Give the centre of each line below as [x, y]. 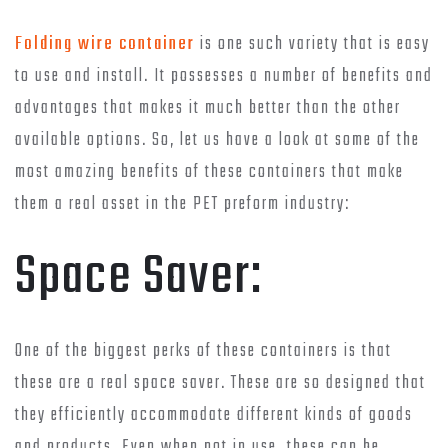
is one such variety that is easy [312, 45]
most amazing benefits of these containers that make [209, 173]
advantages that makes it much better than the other [208, 109]
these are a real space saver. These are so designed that [220, 384]
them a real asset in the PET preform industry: [182, 205]
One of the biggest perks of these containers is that [203, 352]
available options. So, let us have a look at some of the [217, 141]
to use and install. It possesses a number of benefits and [224, 77]
